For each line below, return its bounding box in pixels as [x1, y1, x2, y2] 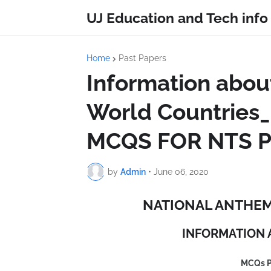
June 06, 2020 [154, 166, 209, 177]
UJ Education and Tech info [87, 9, 268, 26]
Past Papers [119, 53, 166, 63]
